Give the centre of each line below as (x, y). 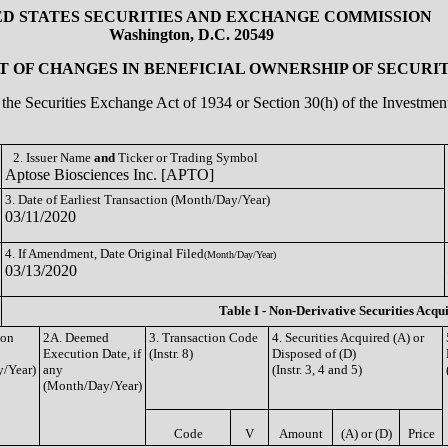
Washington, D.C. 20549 (191, 34)
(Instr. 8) (171, 353)
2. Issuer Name (53, 157)
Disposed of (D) (314, 353)
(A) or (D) (366, 433)
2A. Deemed (76, 337)
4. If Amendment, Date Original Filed (104, 253)
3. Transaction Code (203, 337)
